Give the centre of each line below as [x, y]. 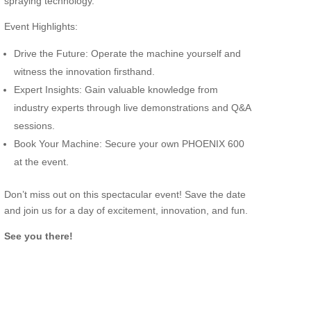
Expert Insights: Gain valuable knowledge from [116, 89]
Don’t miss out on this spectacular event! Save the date [125, 194]
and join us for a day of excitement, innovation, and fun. [126, 210]
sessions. [34, 125]
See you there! [38, 236]
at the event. [41, 161]
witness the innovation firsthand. [84, 71]
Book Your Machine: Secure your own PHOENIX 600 [129, 143]
